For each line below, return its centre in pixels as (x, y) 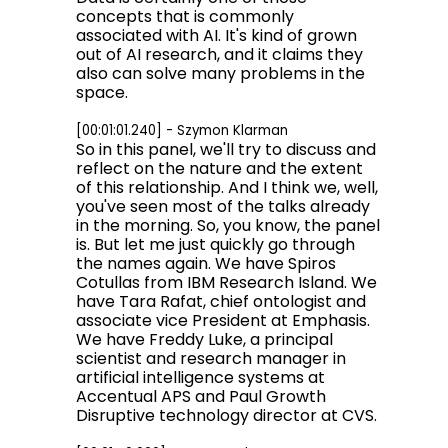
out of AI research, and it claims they (219, 54)
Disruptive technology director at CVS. (226, 415)
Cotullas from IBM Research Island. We (226, 282)
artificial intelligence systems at (200, 377)
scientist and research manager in (211, 358)
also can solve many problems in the (220, 73)
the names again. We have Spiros (206, 263)
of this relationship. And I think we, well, (227, 187)
